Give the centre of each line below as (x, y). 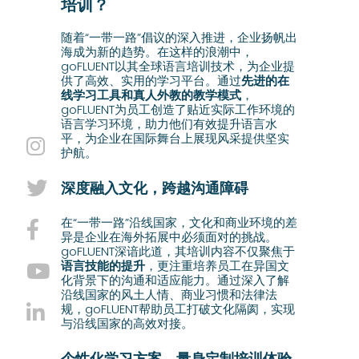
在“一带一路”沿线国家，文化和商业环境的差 (179, 222)
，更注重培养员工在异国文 (217, 265)
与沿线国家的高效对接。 (127, 323)
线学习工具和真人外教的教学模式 (151, 95)
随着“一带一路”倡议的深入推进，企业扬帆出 (179, 37)
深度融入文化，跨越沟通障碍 (154, 188)
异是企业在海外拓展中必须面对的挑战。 (169, 236)
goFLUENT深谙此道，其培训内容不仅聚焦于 (177, 251)
